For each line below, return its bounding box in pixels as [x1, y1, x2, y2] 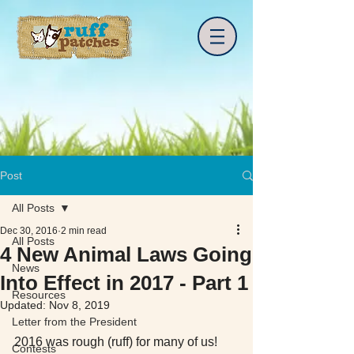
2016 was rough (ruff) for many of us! [14, 335, 220, 348]
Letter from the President [12, 315, 137, 328]
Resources [12, 288, 66, 301]
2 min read [61, 225, 107, 236]
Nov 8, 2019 [49, 299, 110, 311]
